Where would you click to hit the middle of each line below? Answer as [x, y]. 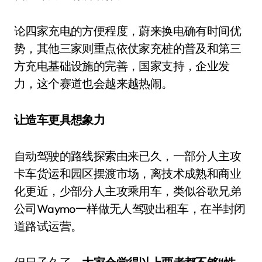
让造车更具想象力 [60, 120]
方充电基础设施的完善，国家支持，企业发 [122, 66]
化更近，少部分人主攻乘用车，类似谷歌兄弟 [127, 191]
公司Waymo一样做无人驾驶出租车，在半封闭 [130, 208]
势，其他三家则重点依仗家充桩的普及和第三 [127, 48]
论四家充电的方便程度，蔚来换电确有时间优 [127, 31]
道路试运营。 [48, 226]
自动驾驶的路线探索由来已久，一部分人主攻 [127, 156]
